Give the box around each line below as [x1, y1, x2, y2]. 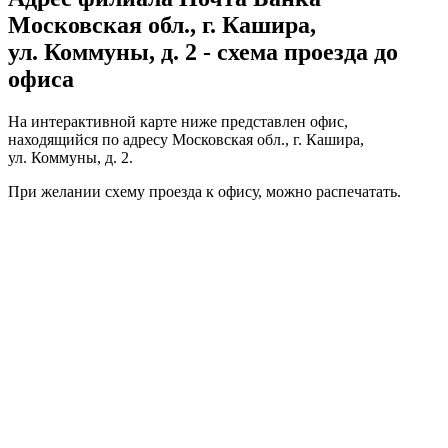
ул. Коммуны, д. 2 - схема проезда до [8, 38, 398, 65]
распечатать [316, 182, 397, 200]
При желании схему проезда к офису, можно [8, 182, 316, 200]
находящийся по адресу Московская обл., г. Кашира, [8, 130, 364, 148]
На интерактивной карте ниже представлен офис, [8, 112, 348, 130]
